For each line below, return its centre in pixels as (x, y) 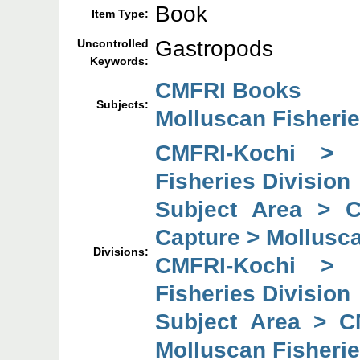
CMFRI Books (229, 90)
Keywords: (120, 61)
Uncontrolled (113, 44)
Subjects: (123, 105)
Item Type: (121, 14)
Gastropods (215, 49)
